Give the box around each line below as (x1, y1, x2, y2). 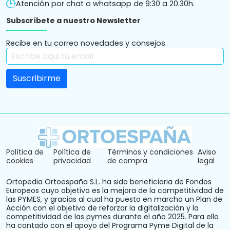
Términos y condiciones (107, 146, 194, 157)
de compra (107, 155, 148, 166)
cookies (6, 155, 33, 166)
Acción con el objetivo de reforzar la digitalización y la (6, 202, 199, 213)
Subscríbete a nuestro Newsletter (6, 15, 141, 26)
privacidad (53, 155, 91, 166)
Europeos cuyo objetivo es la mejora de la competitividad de (6, 185, 224, 196)
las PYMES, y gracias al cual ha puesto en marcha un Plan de (6, 194, 222, 204)
